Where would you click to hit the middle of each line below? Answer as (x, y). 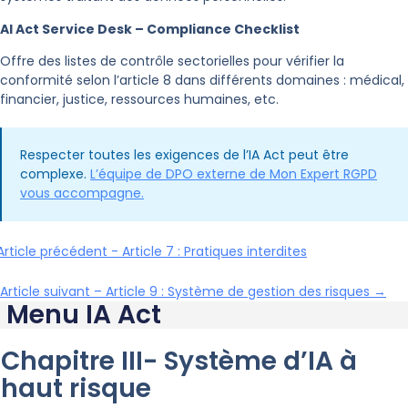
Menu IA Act (84, 315)
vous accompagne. (82, 194)
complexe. (55, 174)
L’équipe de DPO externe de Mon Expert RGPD (234, 174)
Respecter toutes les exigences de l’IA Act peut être (184, 155)
